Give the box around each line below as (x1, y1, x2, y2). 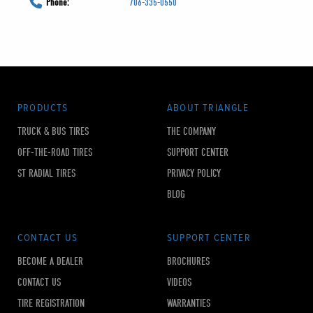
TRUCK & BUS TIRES (17, 125, 89, 138)
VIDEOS (167, 276, 192, 289)
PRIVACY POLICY (167, 167, 221, 180)
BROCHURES (167, 255, 210, 268)
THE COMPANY (167, 125, 216, 138)
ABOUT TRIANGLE (167, 101, 249, 116)
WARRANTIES (167, 297, 211, 310)
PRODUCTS (17, 101, 68, 116)
